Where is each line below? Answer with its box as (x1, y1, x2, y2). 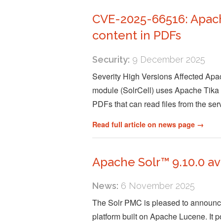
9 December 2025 (130, 54, 205, 65)
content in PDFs (92, 28, 181, 43)
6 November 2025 (118, 180, 195, 191)
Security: (92, 54, 130, 65)
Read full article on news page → (92, 119, 204, 129)
